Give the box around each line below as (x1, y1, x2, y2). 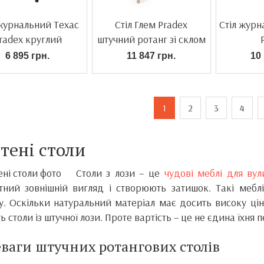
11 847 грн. (127, 51, 176, 61)
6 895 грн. (5, 51, 49, 61)
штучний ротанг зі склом (97, 32, 206, 46)
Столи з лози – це (75, 166, 164, 180)
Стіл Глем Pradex (115, 18, 187, 31)
